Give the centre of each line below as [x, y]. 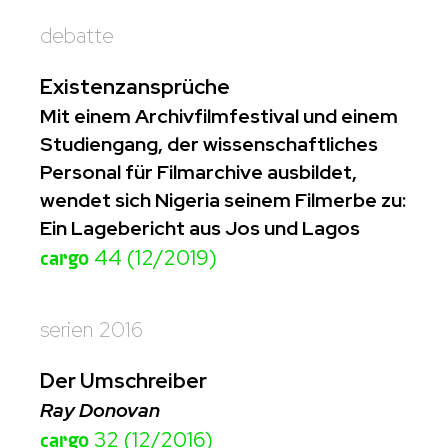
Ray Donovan [100, 410]
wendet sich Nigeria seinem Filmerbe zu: [223, 200]
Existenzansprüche [135, 86]
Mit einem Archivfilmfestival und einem [219, 116]
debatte [77, 35]
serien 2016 [91, 329]
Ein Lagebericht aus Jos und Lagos [200, 228]
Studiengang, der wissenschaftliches [209, 144]
